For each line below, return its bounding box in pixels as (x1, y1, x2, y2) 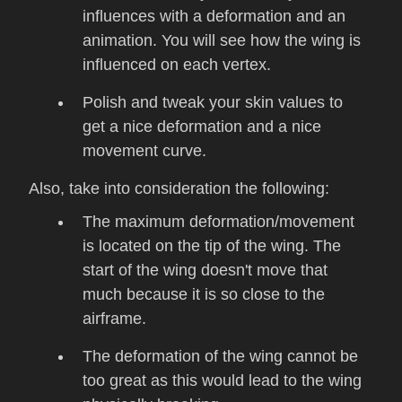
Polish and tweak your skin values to (83, 93, 343, 112)
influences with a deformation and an (83, 7, 345, 26)
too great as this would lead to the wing (83, 371, 362, 390)
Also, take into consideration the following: (29, 179, 329, 198)
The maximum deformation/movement (83, 213, 354, 232)
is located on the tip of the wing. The (83, 237, 341, 256)
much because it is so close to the (83, 285, 325, 304)
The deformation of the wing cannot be (83, 347, 358, 366)
